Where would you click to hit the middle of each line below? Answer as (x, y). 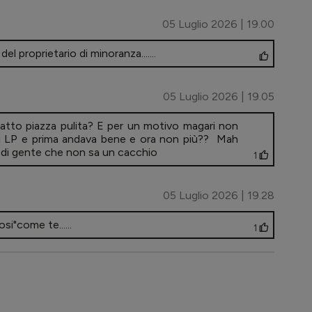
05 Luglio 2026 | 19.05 (219, 97)
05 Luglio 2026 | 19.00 (218, 24)
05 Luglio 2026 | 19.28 (219, 196)
